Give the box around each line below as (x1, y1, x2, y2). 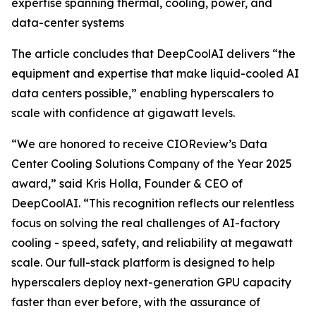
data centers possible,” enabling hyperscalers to (11, 86, 274, 100)
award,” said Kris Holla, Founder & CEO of (11, 176, 243, 190)
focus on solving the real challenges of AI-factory (11, 216, 280, 230)
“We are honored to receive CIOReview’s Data (11, 137, 267, 151)
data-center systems (11, 16, 124, 30)
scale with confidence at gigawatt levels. (11, 106, 235, 120)
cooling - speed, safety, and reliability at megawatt (11, 236, 293, 250)
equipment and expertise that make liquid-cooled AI (11, 66, 299, 80)
